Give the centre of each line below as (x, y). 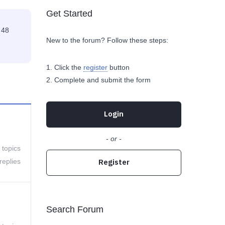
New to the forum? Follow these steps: (107, 40)
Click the (69, 67)
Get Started (69, 14)
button (119, 67)
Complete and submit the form (102, 80)
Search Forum (75, 209)
